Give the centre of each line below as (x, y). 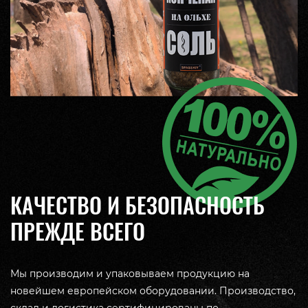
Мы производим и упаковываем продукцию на (130, 273)
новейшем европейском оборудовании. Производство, (153, 290)
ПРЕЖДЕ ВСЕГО (78, 231)
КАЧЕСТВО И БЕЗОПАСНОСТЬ (137, 205)
